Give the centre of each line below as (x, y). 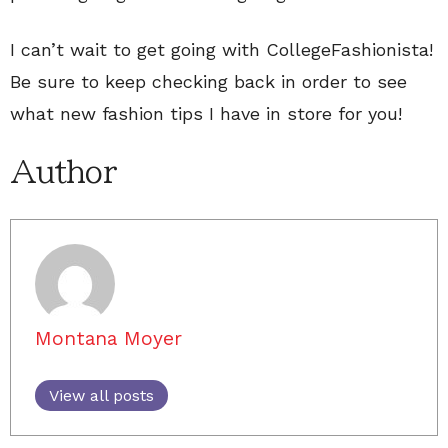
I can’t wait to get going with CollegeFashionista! (221, 49)
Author (63, 172)
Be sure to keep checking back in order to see (208, 81)
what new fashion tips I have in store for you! (206, 113)
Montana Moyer (108, 338)
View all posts (101, 395)
